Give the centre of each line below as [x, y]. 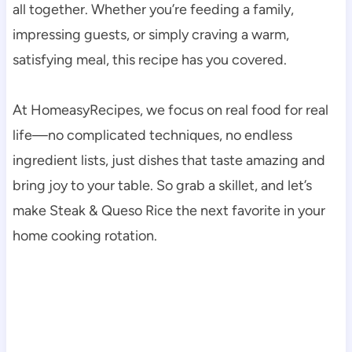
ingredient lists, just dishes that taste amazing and [169, 161]
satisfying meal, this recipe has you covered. [149, 60]
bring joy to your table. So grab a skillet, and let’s [162, 186]
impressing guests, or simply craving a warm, [150, 35]
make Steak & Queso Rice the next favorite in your [169, 211]
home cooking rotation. [84, 236]
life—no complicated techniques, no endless [152, 136]
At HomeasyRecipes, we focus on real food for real [170, 110]
